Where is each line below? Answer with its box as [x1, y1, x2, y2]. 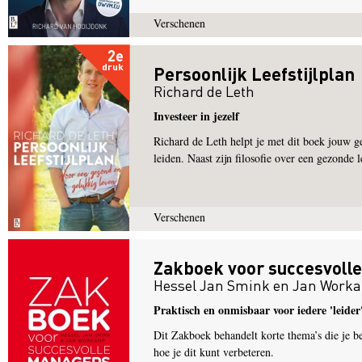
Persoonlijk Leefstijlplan [154, 62, 355, 85]
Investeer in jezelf [154, 107, 239, 124]
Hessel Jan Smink [154, 276, 270, 294]
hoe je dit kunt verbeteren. [154, 344, 278, 360]
